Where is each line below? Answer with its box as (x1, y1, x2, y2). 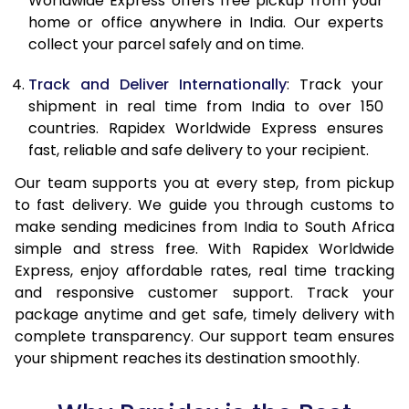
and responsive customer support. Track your (15, 281, 394, 303)
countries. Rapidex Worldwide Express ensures (28, 117, 383, 139)
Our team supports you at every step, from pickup (15, 172, 394, 194)
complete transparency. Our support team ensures (15, 325, 394, 347)
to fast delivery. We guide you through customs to (15, 194, 394, 215)
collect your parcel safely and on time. (28, 33, 304, 55)
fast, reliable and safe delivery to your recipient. (28, 139, 369, 161)
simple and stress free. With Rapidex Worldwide (15, 237, 394, 259)
